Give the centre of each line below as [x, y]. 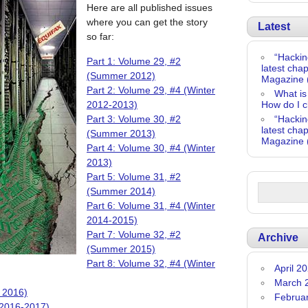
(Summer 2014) [121, 191]
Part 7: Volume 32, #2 [134, 234]
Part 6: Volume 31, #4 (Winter [151, 206]
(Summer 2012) [121, 76]
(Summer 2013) [121, 133]
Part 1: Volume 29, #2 [134, 61]
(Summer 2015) [121, 249]
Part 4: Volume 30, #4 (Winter [151, 148]
